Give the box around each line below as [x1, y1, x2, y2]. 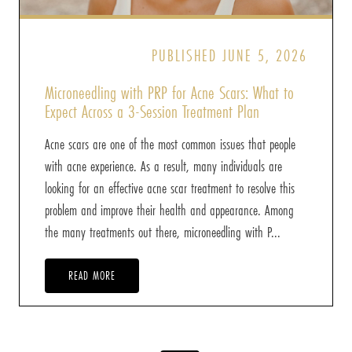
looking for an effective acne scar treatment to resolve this [45, 178, 295, 199]
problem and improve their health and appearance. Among [45, 200, 294, 221]
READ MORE [68, 267, 115, 284]
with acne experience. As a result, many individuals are [45, 156, 282, 177]
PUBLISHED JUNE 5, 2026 [152, 44, 307, 68]
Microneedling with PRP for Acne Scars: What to [45, 80, 294, 105]
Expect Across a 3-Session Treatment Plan [45, 99, 259, 124]
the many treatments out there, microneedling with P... [45, 222, 280, 243]
